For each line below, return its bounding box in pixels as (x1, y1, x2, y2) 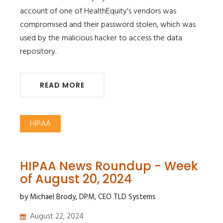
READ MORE (40, 80, 85, 90)
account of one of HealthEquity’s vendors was (20, 4, 176, 18)
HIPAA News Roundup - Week (20, 157, 198, 174)
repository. (20, 45, 56, 58)
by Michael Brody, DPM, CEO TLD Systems (20, 191, 156, 203)
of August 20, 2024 (20, 170, 132, 187)
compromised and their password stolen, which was (20, 18, 196, 31)
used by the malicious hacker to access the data (20, 31, 182, 45)
